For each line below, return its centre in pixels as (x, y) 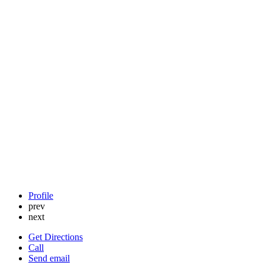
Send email (49, 258)
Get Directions (56, 237)
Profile (41, 196)
